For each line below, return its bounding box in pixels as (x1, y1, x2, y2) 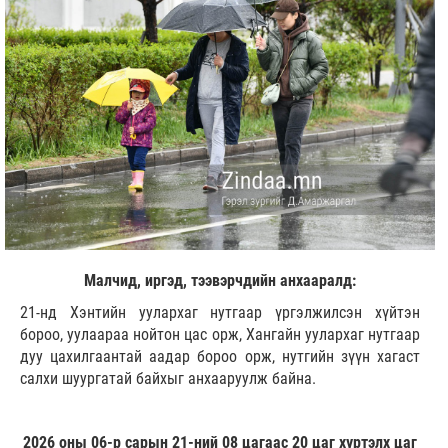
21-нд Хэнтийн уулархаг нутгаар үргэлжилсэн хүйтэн (20, 303, 420, 323)
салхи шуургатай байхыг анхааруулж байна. (20, 369, 316, 389)
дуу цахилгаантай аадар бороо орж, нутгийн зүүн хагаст (20, 347, 420, 367)
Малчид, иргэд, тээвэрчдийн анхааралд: (84, 271, 356, 291)
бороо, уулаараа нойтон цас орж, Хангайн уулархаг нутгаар (20, 325, 420, 345)
